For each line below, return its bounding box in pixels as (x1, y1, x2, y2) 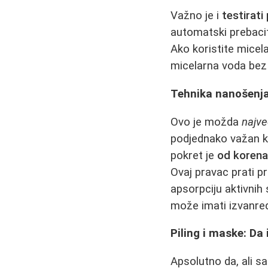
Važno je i (170, 9, 223, 23)
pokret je (170, 148, 218, 162)
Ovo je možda (170, 115, 242, 129)
